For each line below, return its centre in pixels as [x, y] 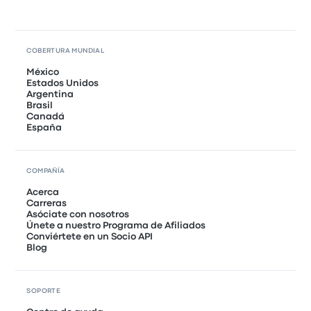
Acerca [43, 193]
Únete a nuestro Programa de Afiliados [116, 226]
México [43, 73]
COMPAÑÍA [46, 171]
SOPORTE [44, 292]
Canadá [46, 117]
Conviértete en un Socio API [90, 237]
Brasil [40, 106]
